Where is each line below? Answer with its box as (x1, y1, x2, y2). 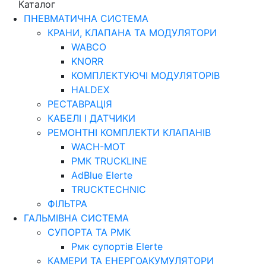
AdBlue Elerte (71, 169, 132, 182)
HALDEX (71, 84, 109, 96)
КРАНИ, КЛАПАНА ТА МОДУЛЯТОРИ (47, 27, 217, 39)
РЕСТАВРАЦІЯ (47, 98, 112, 110)
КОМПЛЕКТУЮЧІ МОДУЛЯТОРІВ (71, 69, 220, 82)
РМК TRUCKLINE (71, 155, 147, 167)
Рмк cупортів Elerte (71, 240, 163, 253)
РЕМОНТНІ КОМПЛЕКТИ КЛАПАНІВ (47, 126, 211, 139)
